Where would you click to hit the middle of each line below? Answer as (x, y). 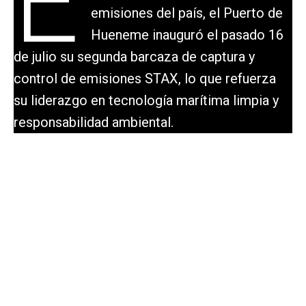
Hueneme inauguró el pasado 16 (187, 34)
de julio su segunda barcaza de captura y (134, 56)
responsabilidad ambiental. (94, 122)
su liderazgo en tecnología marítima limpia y (146, 100)
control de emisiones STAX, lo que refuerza (145, 78)
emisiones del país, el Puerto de (186, 13)
